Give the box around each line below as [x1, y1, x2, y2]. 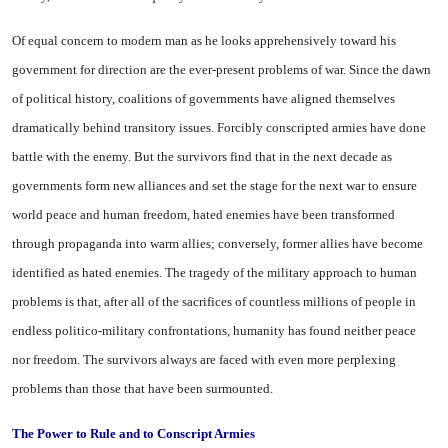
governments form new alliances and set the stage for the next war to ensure [12, 178, 417, 193]
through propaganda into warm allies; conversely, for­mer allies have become [12, 236, 423, 251]
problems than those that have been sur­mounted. [12, 381, 273, 396]
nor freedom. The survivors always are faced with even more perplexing [12, 352, 396, 367]
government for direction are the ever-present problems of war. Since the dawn [12, 62, 431, 77]
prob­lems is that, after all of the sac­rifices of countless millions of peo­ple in [12, 294, 416, 309]
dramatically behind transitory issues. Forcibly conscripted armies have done [12, 120, 426, 135]
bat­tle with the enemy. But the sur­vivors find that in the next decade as [12, 149, 392, 164]
